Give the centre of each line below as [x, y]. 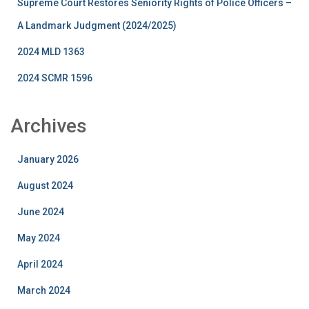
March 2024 [44, 291]
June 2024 [41, 212]
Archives [49, 126]
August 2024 [45, 186]
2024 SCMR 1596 [55, 78]
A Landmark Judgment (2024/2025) [97, 26]
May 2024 [39, 238]
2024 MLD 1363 [51, 52]
